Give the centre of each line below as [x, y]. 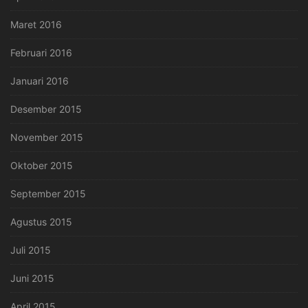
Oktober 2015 [42, 166]
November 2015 [47, 137]
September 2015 [48, 194]
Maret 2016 [36, 25]
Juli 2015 [31, 250]
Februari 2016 [41, 53]
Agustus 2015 [41, 222]
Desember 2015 [46, 109]
